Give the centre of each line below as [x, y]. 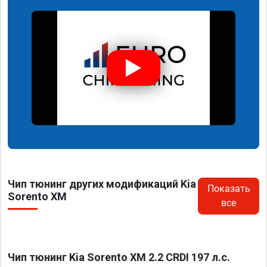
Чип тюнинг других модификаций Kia [102, 184]
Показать [229, 189]
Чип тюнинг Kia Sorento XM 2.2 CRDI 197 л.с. [119, 257]
